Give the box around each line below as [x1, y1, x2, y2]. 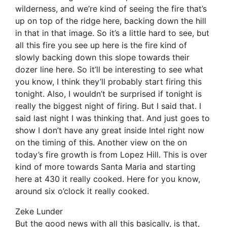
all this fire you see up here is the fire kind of [15, 40, 187, 51]
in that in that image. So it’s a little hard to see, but [15, 28, 209, 39]
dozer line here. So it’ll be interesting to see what [15, 64, 203, 75]
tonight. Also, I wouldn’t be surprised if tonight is [15, 89, 202, 99]
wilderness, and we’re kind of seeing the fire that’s [15, 4, 207, 14]
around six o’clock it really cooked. [15, 186, 149, 197]
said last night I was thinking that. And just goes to [15, 113, 210, 124]
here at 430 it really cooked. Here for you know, [15, 174, 200, 184]
